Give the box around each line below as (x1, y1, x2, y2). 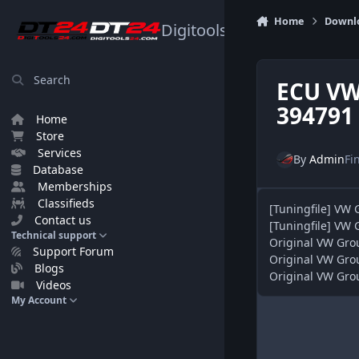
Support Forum (33, 244, 115, 259)
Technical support (11, 228, 96, 242)
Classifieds (38, 196, 95, 211)
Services (38, 145, 83, 160)
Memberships (38, 179, 113, 194)
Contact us (34, 212, 92, 228)
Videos (36, 277, 72, 292)
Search (33, 72, 71, 87)
